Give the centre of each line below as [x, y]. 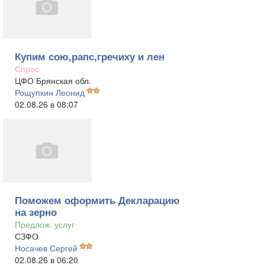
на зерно [36, 212]
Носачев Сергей [46, 248]
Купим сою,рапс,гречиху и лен [90, 56]
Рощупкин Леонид [50, 92]
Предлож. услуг [45, 224]
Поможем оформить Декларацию [97, 200]
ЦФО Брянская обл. [53, 80]
